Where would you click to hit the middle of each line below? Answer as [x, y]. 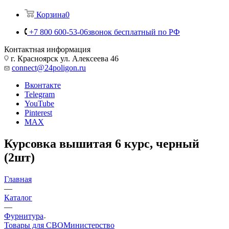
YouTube [39, 103]
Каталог [18, 197]
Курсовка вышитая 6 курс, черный [102, 143]
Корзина [51, 14]
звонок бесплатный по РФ [134, 32]
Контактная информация [47, 49]
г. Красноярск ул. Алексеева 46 [64, 58]
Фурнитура [24, 216]
